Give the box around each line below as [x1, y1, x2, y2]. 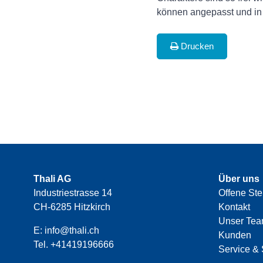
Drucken [178, 41, 214, 52]
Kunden [218, 230, 251, 241]
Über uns [218, 174, 259, 184]
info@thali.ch [45, 225, 99, 236]
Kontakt [218, 202, 250, 213]
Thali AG [33, 174, 71, 184]
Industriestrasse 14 [33, 188, 112, 198]
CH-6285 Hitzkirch [33, 202, 110, 213]
